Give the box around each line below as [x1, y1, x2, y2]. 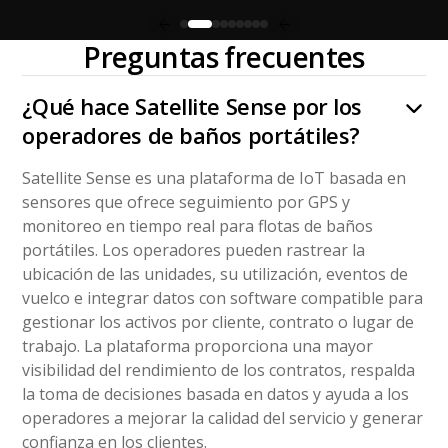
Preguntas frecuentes [83, 38, 365, 77]
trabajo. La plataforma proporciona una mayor [22, 335, 374, 358]
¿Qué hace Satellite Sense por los [22, 91, 362, 122]
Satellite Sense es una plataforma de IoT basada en [22, 167, 407, 190]
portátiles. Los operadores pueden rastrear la [22, 239, 366, 262]
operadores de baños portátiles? [22, 120, 360, 151]
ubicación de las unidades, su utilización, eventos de [22, 263, 409, 286]
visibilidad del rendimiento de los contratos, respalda [22, 359, 416, 382]
